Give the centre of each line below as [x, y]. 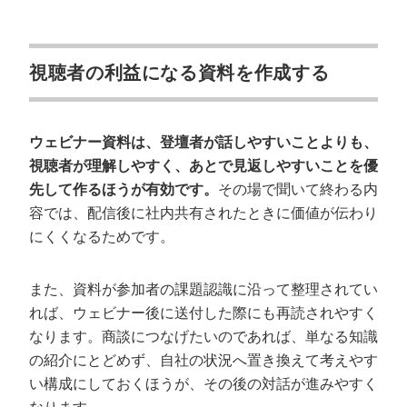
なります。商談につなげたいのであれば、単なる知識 [203, 337]
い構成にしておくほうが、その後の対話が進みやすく [203, 384]
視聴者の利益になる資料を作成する [179, 73]
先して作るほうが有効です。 [124, 189]
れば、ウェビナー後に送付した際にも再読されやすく [203, 313]
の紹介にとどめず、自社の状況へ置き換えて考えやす [203, 360]
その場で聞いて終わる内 [298, 189]
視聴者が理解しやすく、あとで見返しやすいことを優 [203, 166]
